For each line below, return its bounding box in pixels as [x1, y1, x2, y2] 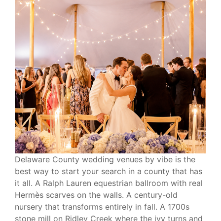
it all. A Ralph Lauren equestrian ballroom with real [15, 178, 203, 188]
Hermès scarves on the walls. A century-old [15, 189, 178, 200]
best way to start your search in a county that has [15, 166, 202, 176]
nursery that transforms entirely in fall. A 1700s [15, 201, 189, 212]
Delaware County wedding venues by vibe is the [15, 154, 195, 164]
